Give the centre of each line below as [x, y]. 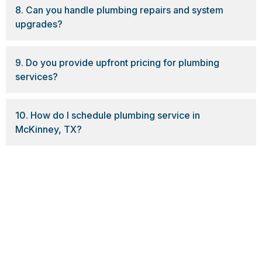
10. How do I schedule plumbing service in [108, 115]
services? [37, 76]
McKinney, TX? [49, 129]
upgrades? [39, 24]
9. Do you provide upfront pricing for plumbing [117, 62]
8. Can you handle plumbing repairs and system [119, 10]
